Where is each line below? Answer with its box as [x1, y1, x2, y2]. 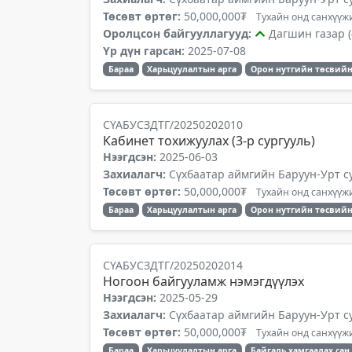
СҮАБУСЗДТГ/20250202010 [103, 117, 243, 132]
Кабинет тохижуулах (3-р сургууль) [103, 132, 315, 149]
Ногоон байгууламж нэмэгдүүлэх [103, 273, 304, 290]
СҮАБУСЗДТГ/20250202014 [103, 258, 243, 273]
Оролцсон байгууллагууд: [103, 26, 255, 41]
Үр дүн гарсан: [103, 43, 185, 58]
